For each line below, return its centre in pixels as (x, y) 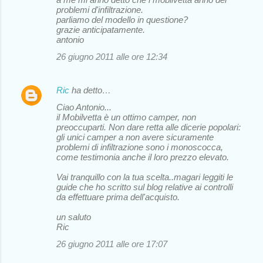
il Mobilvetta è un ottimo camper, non (126, 117)
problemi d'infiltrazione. (100, 9)
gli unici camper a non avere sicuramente (135, 137)
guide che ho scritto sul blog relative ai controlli (145, 187)
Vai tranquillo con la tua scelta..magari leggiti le (145, 177)
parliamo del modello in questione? (122, 19)
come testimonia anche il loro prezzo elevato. (143, 157)
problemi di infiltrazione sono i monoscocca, (140, 147)
